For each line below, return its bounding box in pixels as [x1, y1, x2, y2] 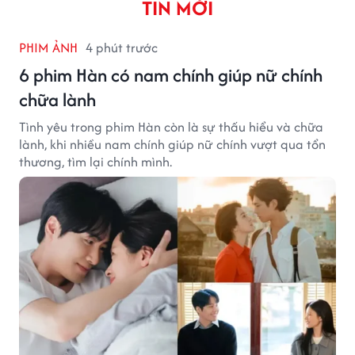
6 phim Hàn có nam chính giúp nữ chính [19, 61, 323, 88]
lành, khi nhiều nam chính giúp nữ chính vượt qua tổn [19, 134, 326, 154]
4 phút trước [86, 37, 158, 57]
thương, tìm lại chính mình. [19, 151, 172, 171]
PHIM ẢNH [19, 37, 78, 57]
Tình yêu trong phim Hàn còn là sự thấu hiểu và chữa [19, 116, 323, 136]
